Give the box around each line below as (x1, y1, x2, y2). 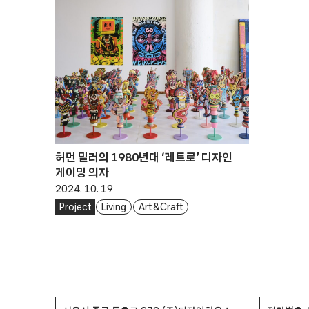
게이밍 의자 (55, 166, 109, 179)
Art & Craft (139, 201, 183, 212)
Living (101, 201, 126, 212)
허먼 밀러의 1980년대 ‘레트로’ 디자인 (55, 151, 232, 163)
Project (59, 201, 91, 212)
